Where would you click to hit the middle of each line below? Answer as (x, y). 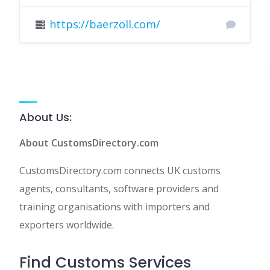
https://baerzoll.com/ (105, 24)
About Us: (46, 118)
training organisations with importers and (115, 207)
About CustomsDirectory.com (89, 143)
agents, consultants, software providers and (119, 189)
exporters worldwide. (67, 225)
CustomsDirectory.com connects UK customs (120, 171)
